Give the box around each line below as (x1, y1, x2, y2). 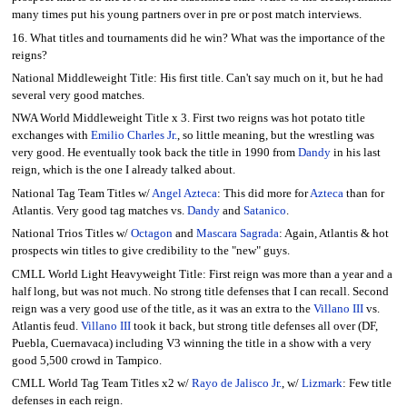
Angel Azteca (151, 186, 217, 200)
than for (342, 186, 384, 200)
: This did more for (216, 186, 310, 200)
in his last (330, 146, 381, 160)
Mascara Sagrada (195, 227, 279, 241)
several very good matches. (11, 89, 144, 103)
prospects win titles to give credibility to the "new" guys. (11, 244, 290, 258)
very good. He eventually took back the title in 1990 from (11, 146, 298, 160)
